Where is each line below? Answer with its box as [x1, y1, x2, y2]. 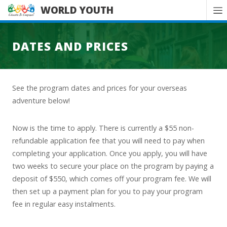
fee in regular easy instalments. [12, 199, 116, 209]
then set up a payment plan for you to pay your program [12, 186, 203, 196]
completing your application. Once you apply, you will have [12, 148, 207, 158]
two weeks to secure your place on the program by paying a [12, 161, 214, 171]
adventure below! [12, 96, 70, 105]
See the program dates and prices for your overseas [12, 83, 187, 93]
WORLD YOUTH [41, 3, 113, 17]
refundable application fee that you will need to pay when [12, 135, 205, 145]
